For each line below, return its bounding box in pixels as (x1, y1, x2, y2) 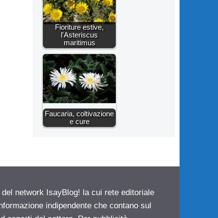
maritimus (63, 38, 95, 47)
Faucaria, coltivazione (45, 109, 114, 118)
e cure (69, 117, 90, 126)
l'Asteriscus (61, 31, 98, 39)
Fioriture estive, (55, 23, 104, 32)
